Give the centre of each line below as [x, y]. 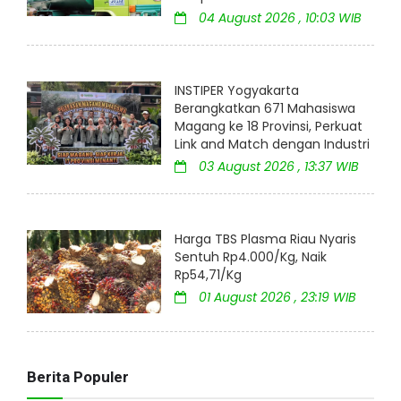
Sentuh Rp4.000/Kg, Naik [251, 257]
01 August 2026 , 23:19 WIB [276, 298]
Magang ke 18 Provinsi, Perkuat [269, 127]
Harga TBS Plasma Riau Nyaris [265, 239]
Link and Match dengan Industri [272, 145]
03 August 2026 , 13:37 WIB [277, 167]
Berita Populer [78, 376]
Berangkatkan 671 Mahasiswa [265, 109]
